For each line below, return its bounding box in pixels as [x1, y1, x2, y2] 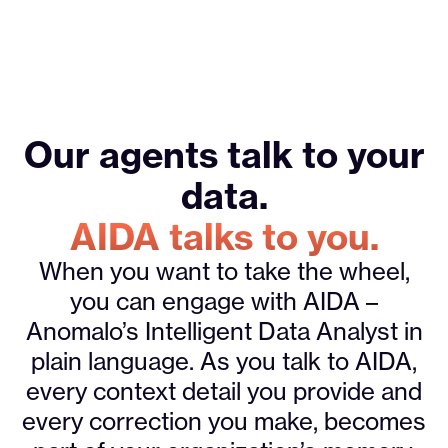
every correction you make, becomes [22, 407, 426, 437]
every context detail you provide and [26, 377, 422, 407]
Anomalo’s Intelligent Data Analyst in [25, 317, 423, 347]
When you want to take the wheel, [38, 257, 410, 287]
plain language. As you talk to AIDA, [31, 347, 417, 377]
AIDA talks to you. [69, 214, 379, 260]
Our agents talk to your [23, 132, 425, 178]
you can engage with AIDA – [70, 287, 378, 317]
